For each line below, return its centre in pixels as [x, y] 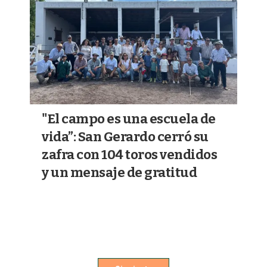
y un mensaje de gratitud [119, 172]
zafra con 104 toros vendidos [129, 154]
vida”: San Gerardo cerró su [125, 136]
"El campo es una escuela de [129, 119]
